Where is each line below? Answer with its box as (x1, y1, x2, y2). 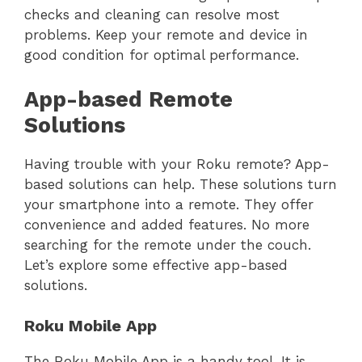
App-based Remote (24, 86, 233, 112)
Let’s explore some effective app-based (24, 256, 288, 273)
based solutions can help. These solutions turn (24, 175, 337, 192)
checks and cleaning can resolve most (24, 6, 280, 23)
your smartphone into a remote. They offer (24, 196, 314, 213)
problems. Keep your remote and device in (24, 27, 308, 44)
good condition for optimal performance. (24, 47, 299, 64)
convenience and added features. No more (24, 216, 309, 233)
